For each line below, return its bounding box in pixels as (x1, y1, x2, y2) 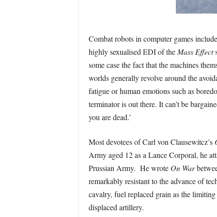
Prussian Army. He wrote (88, 163, 170, 173)
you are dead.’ (88, 112, 131, 122)
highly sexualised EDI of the (88, 46, 177, 57)
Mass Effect (177, 46, 213, 57)
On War (170, 163, 197, 173)
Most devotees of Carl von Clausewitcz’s (88, 137, 215, 147)
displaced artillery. (88, 202, 144, 212)
